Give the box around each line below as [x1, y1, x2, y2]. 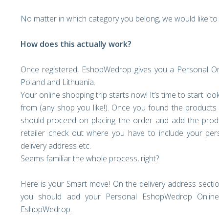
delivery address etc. [21, 140, 91, 151]
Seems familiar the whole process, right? [21, 153, 159, 164]
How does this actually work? [21, 39, 131, 49]
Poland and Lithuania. [21, 77, 95, 88]
